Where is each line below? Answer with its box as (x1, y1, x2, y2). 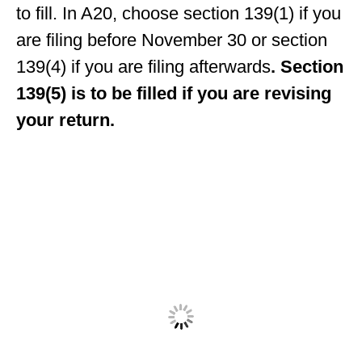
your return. (16, 110, 115, 131)
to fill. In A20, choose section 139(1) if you (16, 3, 341, 24)
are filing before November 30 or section (16, 30, 327, 51)
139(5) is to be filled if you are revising (16, 83, 331, 104)
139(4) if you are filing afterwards (16, 57, 271, 78)
